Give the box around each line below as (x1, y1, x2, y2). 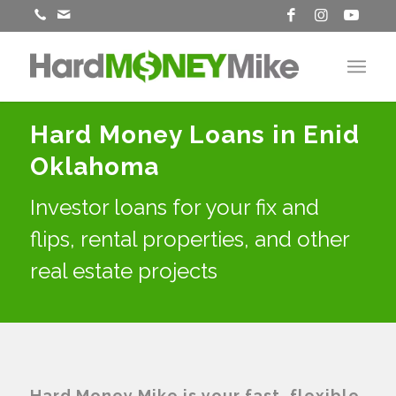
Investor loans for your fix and (29, 194, 319, 220)
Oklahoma (29, 152, 159, 181)
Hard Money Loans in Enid (29, 120, 360, 149)
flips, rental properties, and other (29, 226, 349, 252)
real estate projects (29, 258, 217, 284)
